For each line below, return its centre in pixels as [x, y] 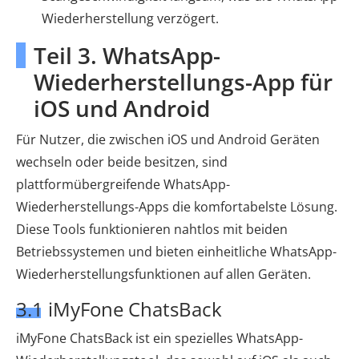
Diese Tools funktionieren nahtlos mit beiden [152, 230]
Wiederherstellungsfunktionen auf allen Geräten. [163, 274]
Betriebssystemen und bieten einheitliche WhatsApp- [176, 252]
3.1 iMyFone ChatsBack [119, 309]
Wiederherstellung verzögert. [130, 19]
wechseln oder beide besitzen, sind [122, 162]
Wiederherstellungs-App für [183, 82]
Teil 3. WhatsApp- [127, 56]
